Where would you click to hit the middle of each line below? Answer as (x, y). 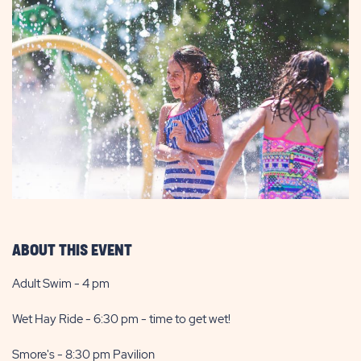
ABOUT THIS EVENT (72, 250)
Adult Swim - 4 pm (61, 283)
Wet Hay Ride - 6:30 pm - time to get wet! (121, 319)
